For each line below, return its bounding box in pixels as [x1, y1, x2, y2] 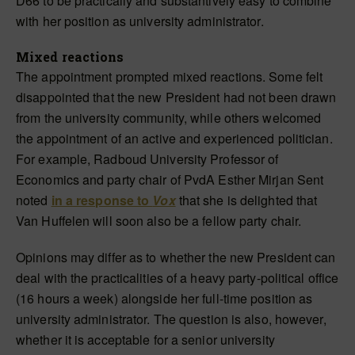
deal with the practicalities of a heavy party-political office [16, 269, 339, 287]
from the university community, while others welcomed [16, 109, 322, 127]
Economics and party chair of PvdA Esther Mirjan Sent [16, 170, 324, 189]
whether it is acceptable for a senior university [16, 330, 275, 349]
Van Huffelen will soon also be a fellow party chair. [16, 212, 302, 230]
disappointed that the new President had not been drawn [16, 88, 337, 106]
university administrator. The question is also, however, [16, 310, 326, 328]
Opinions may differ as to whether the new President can [16, 248, 336, 266]
